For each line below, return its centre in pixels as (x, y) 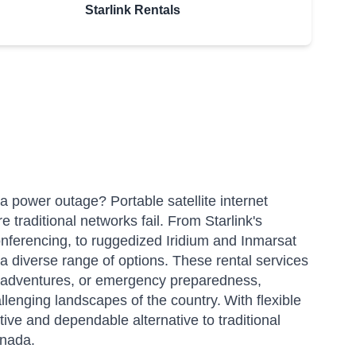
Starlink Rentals (133, 10)
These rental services (240, 260)
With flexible (263, 300)
